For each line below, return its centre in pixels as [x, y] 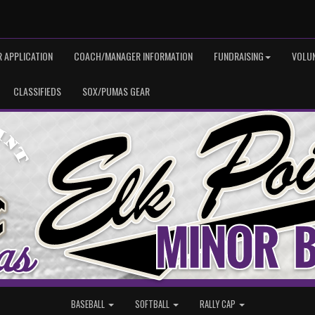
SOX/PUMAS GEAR [116, 91]
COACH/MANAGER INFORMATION [133, 56]
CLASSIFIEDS [37, 91]
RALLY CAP [218, 304]
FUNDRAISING [239, 56]
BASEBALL [89, 304]
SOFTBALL [153, 304]
